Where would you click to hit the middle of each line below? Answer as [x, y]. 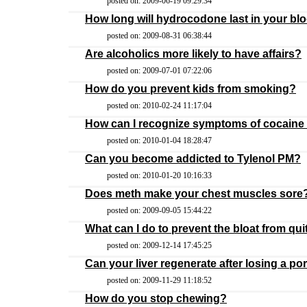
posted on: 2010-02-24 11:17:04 [159, 106]
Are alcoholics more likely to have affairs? [193, 54]
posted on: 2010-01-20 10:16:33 [159, 175]
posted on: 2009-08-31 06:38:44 [159, 36]
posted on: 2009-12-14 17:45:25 [159, 245]
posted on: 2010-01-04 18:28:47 [159, 140]
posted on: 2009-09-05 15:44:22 [159, 210]
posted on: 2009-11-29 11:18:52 [159, 280]
